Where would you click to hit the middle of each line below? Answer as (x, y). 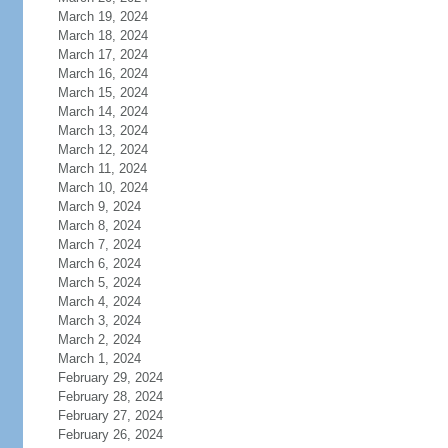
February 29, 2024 (110, 377)
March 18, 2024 (102, 35)
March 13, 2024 (102, 130)
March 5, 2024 (99, 282)
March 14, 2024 (102, 111)
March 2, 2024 (99, 339)
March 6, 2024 (99, 263)
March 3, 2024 (99, 320)
